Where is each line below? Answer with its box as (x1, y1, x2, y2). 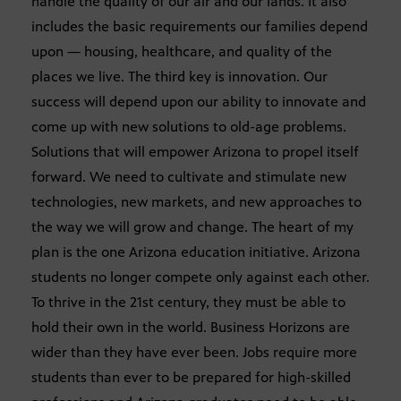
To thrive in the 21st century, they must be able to (31, 294, 346, 311)
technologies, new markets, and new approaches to (31, 193, 362, 211)
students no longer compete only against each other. (31, 269, 370, 286)
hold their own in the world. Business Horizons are (31, 319, 350, 337)
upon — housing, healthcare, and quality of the (31, 43, 332, 61)
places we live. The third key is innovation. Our (31, 68, 328, 86)
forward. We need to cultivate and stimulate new (31, 168, 346, 186)
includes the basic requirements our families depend (31, 18, 368, 36)
